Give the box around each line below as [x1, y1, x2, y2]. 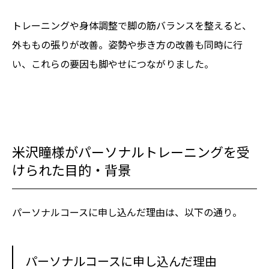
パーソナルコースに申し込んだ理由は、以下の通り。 [12, 205, 242, 220]
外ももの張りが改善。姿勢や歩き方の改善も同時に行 [12, 37, 243, 52]
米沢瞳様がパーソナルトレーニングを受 [12, 141, 250, 161]
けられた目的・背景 [12, 159, 131, 179]
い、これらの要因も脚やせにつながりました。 [12, 56, 214, 71]
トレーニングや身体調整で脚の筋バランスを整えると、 [12, 18, 252, 33]
